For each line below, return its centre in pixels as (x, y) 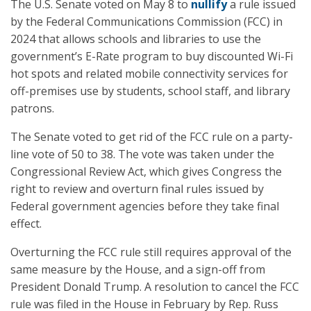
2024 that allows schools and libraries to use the (136, 39)
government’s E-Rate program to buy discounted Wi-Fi (152, 56)
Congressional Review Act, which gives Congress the (146, 171)
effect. (26, 224)
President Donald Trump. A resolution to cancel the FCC (155, 287)
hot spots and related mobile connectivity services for (149, 74)
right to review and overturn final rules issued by (137, 189)
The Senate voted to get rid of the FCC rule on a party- (152, 137)
